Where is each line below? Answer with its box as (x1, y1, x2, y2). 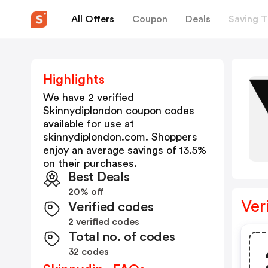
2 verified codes (68, 217, 139, 227)
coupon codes (123, 105, 194, 116)
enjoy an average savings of (43, 145, 179, 156)
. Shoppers (145, 132, 197, 142)
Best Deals (68, 170, 130, 184)
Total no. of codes (68, 230, 175, 243)
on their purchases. (43, 158, 137, 169)
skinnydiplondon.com (43, 132, 145, 142)
